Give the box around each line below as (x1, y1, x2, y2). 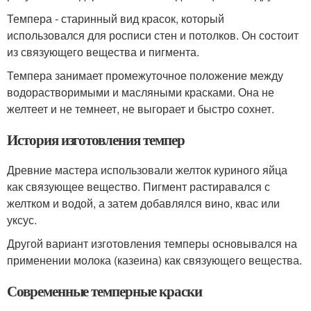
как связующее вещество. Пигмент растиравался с (7, 178, 270, 194)
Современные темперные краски (7, 280, 202, 301)
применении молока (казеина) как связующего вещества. (7, 252, 302, 268)
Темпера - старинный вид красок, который (7, 10, 224, 26)
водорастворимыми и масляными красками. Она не (7, 84, 274, 100)
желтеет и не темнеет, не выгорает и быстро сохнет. (7, 101, 274, 117)
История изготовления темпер (7, 129, 185, 150)
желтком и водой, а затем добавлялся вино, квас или (7, 195, 280, 211)
